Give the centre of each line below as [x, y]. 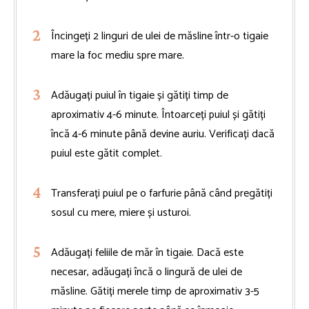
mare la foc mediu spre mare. [118, 55]
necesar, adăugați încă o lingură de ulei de [147, 272]
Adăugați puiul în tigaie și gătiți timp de [140, 95]
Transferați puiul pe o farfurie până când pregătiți [162, 193]
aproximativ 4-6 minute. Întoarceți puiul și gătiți [158, 114]
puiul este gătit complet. [107, 153]
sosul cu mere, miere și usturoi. [121, 212]
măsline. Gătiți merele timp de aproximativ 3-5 [155, 291]
